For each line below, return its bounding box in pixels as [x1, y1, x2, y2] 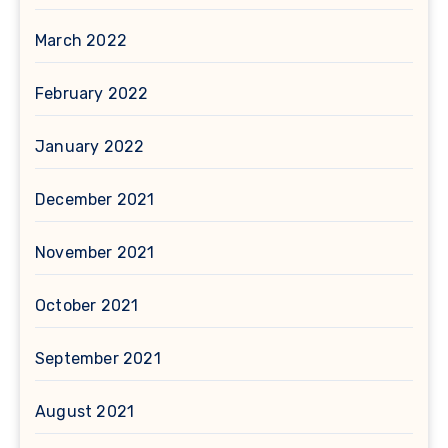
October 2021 [35, 296, 139, 316]
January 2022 [35, 137, 145, 157]
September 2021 [35, 349, 161, 369]
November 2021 [35, 243, 155, 263]
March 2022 [35, 31, 127, 51]
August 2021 [35, 402, 135, 422]
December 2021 [35, 190, 155, 210]
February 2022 [35, 84, 149, 104]
